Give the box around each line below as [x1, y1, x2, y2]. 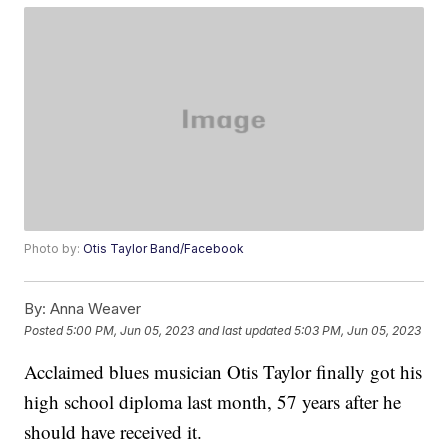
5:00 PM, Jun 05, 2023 [66, 322, 195, 338]
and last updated [198, 322, 292, 338]
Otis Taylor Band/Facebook [83, 241, 245, 257]
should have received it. [24, 419, 203, 445]
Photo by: [24, 241, 84, 257]
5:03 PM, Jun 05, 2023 [294, 322, 422, 338]
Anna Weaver [46, 299, 142, 319]
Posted [24, 322, 67, 338]
